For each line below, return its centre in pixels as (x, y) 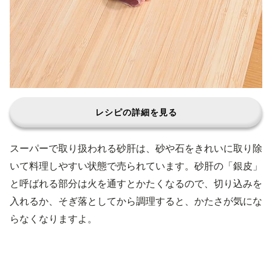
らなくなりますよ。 (53, 219)
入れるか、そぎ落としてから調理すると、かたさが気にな (136, 201)
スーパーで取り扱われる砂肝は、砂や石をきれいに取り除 (136, 148)
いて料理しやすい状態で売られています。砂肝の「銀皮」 (136, 166)
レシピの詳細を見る (136, 112)
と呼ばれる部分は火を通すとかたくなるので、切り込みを (136, 183)
